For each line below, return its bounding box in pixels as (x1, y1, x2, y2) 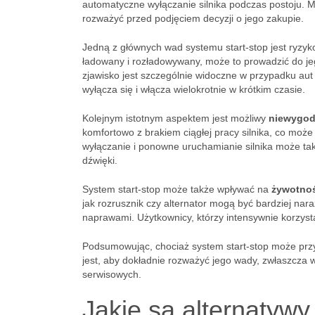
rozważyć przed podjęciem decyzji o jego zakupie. (82, 13, 304, 24)
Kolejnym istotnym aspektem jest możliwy (82, 112, 269, 124)
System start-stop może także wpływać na (82, 184, 271, 195)
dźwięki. (82, 155, 117, 166)
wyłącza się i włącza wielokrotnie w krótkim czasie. (82, 84, 305, 95)
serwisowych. (82, 269, 141, 280)
